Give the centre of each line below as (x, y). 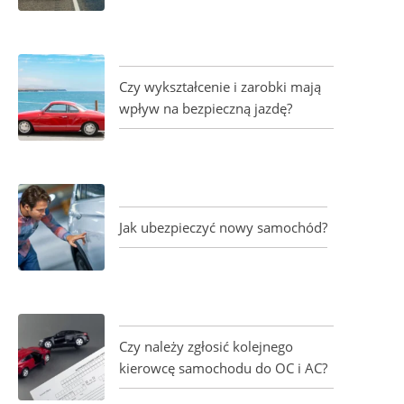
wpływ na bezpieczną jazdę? (206, 108)
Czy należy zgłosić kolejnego (206, 346)
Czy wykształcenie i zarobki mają (220, 87)
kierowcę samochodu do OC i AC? (223, 368)
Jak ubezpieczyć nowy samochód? (223, 227)
